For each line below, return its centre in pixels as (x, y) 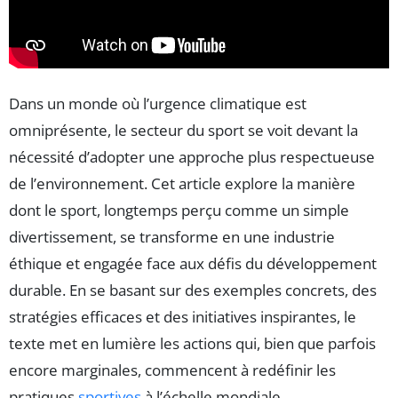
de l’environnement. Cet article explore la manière (182, 183)
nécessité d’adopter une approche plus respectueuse (192, 156)
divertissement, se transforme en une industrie (172, 236)
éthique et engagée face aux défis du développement (193, 263)
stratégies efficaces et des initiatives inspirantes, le (183, 316)
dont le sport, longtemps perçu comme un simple (179, 210)
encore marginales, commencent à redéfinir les (172, 370)
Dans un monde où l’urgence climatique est (158, 103)
